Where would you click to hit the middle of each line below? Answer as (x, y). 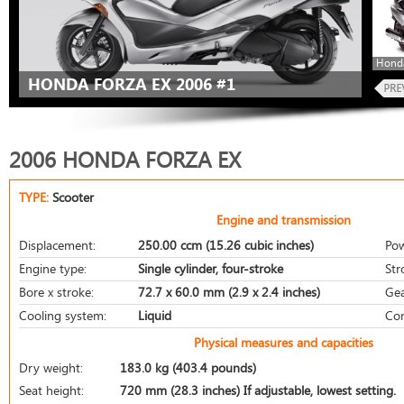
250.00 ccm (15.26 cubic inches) (226, 245)
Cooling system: (63, 315)
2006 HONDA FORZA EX (125, 159)
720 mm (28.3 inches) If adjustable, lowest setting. (258, 390)
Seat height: (51, 390)
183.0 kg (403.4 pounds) (188, 367)
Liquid (155, 315)
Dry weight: (51, 367)
